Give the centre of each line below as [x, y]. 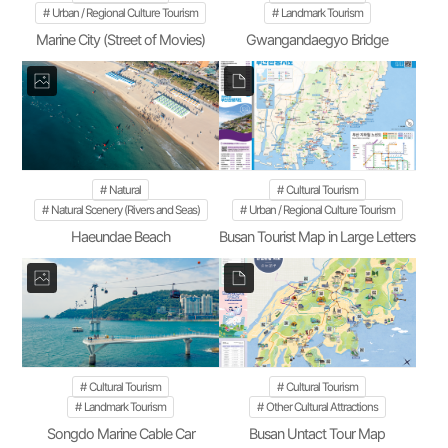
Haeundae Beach [121, 237]
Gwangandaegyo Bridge [317, 40]
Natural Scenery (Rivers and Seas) [125, 210]
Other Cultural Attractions [321, 407]
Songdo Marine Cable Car [120, 434]
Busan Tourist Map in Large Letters [317, 237]
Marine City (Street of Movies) [121, 40]
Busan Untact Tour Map [317, 434]
